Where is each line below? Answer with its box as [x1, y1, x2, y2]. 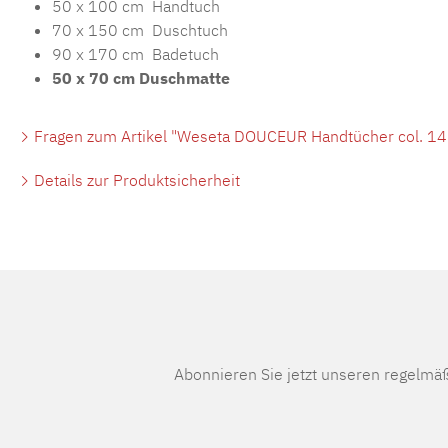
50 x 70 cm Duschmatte [52, 67, 230, 88]
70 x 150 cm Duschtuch [52, 19, 228, 40]
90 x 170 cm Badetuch [52, 43, 219, 64]
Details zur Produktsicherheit [30, 169, 240, 190]
